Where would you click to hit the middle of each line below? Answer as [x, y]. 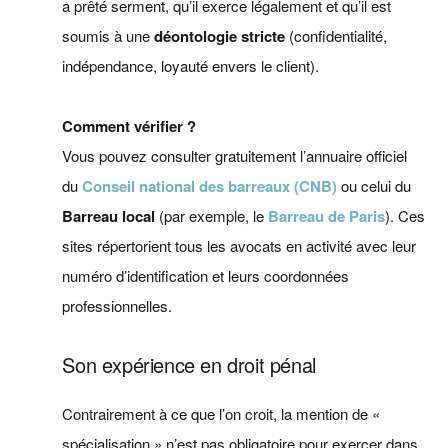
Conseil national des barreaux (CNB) [210, 186]
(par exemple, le [212, 216]
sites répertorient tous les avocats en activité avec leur [239, 246]
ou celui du [374, 186]
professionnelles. [117, 306]
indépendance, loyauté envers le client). [191, 66]
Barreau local [109, 216]
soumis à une [108, 36]
